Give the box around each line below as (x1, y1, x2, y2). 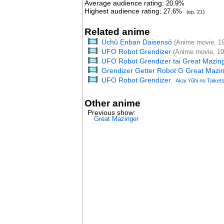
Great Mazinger (93, 114, 138, 122)
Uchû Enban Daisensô (101, 37, 172, 46)
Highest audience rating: (84, 6, 163, 15)
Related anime (84, 26, 150, 37)
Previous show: (87, 108, 135, 116)
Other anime (84, 97, 140, 108)
